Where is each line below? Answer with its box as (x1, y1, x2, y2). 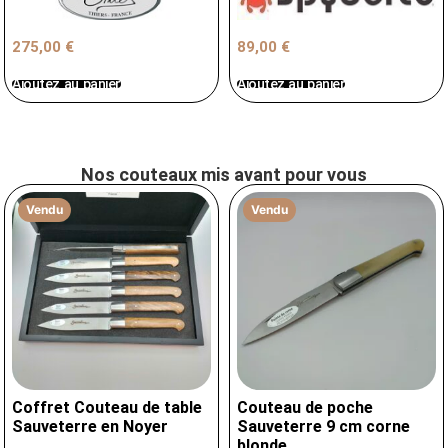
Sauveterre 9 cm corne (237, 417, 410, 437)
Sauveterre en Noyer (12, 417, 169, 437)
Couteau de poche (237, 398, 373, 418)
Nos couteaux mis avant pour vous (81, 163, 367, 185)
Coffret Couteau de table (12, 398, 203, 418)
